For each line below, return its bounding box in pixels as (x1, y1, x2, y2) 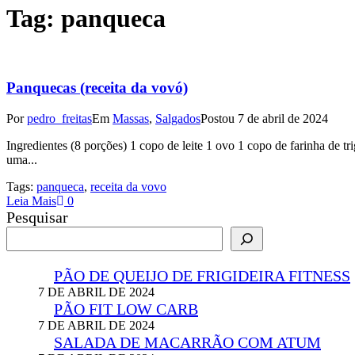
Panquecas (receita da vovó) (6, 79, 188, 97)
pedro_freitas (27, 112, 92, 126)
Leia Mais (6, 194, 56, 208)
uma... (6, 153, 37, 167)
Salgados (155, 112, 200, 126)
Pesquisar (6, 208, 68, 227)
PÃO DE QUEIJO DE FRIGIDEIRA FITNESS (54, 267, 350, 285)
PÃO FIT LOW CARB (54, 300, 198, 319)
